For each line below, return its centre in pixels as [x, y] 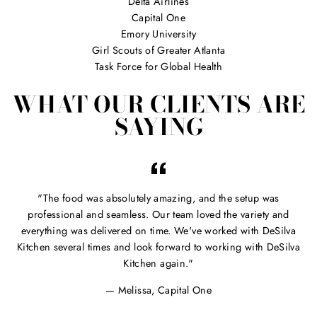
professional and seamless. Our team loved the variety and [158, 214]
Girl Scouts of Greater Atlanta [158, 51]
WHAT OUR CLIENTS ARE [158, 104]
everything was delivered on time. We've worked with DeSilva [158, 230]
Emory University [158, 34]
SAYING [158, 127]
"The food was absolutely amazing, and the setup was [158, 198]
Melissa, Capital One [165, 290]
